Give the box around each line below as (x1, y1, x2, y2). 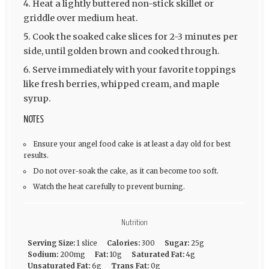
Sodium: (27, 250, 58, 259)
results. (23, 151, 49, 160)
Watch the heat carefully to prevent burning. (33, 183, 186, 192)
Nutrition (121, 219, 148, 228)
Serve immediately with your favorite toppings (32, 64, 236, 76)
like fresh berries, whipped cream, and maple (23, 79, 219, 90)
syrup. (23, 93, 51, 104)
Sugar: (164, 238, 189, 247)
